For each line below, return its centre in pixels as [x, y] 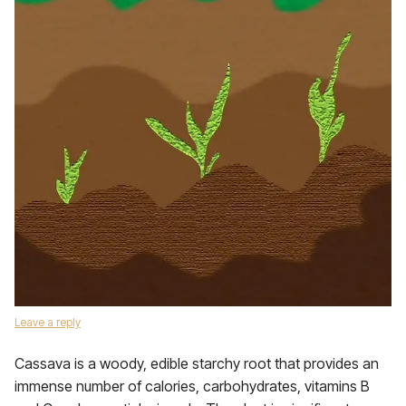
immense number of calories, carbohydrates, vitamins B [192, 386]
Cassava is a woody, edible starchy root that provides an [197, 363]
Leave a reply [48, 322]
